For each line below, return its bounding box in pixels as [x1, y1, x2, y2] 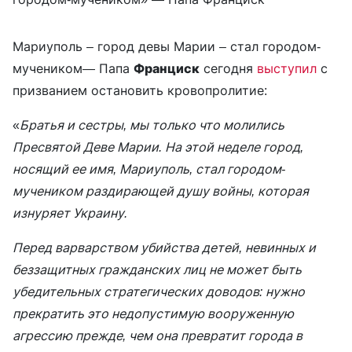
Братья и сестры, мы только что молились [20, 117, 284, 133]
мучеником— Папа [13, 60, 134, 76]
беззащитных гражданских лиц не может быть [13, 262, 302, 277]
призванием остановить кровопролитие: [13, 82, 267, 98]
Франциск [134, 60, 200, 76]
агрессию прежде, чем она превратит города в [13, 328, 302, 343]
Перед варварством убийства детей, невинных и [13, 240, 316, 255]
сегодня [200, 60, 257, 76]
